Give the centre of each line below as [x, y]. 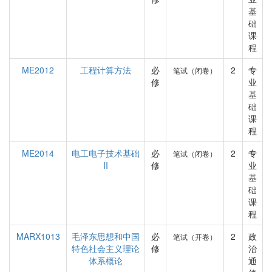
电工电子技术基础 [106, 153]
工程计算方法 [106, 70]
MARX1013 [38, 236]
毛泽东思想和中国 [106, 236]
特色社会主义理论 [106, 248]
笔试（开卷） [195, 236]
